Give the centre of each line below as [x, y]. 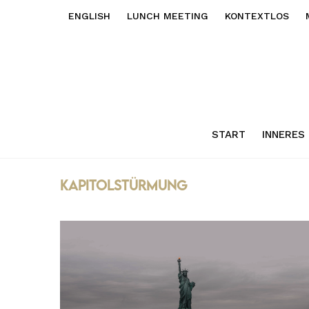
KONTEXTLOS [257, 16]
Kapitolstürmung [124, 185]
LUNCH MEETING [168, 16]
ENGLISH [89, 16]
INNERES [283, 134]
